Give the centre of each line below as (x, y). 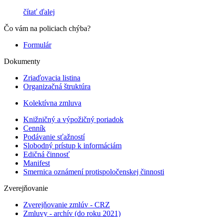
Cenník (34, 128)
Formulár (37, 45)
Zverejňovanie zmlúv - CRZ (67, 204)
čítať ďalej (39, 12)
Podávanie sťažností (54, 137)
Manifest (37, 163)
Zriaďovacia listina (52, 77)
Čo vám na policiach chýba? (47, 28)
